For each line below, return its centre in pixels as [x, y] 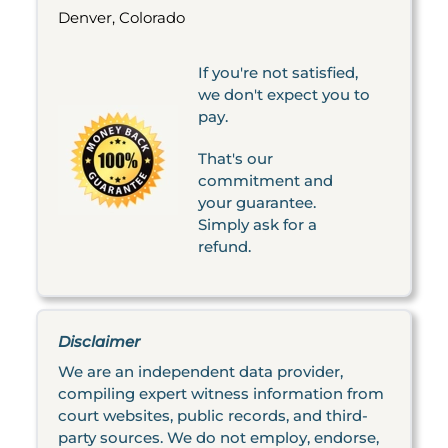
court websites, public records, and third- [213, 415]
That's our [235, 158]
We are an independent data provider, [200, 371]
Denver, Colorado [121, 17]
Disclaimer [99, 341]
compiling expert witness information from [221, 393]
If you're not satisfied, [278, 72]
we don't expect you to [284, 94]
